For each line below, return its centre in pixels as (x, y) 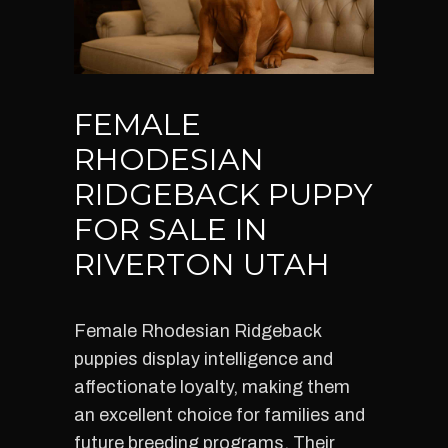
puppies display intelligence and (203, 359)
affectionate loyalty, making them (212, 387)
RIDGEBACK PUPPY (223, 194)
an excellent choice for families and (219, 415)
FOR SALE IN (171, 229)
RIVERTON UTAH (202, 264)
